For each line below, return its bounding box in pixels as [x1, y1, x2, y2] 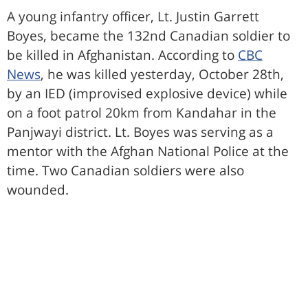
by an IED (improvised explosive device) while [7, 85, 287, 103]
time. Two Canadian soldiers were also [7, 162, 244, 180]
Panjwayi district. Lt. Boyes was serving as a [7, 123, 274, 142]
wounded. [7, 181, 69, 199]
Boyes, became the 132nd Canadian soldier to [7, 27, 290, 45]
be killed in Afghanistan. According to [7, 46, 238, 65]
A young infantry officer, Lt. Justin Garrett [7, 8, 259, 26]
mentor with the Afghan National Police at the [7, 142, 289, 161]
